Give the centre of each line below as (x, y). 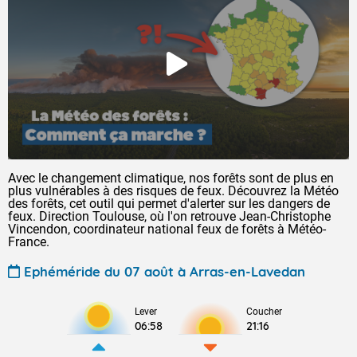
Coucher (264, 312)
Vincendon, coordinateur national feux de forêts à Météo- (167, 229)
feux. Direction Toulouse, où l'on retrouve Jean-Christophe (169, 216)
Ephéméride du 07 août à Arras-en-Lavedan (165, 271)
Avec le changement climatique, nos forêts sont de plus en (171, 178)
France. (29, 242)
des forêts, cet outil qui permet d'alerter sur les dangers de (169, 204)
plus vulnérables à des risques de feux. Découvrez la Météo (173, 191)
